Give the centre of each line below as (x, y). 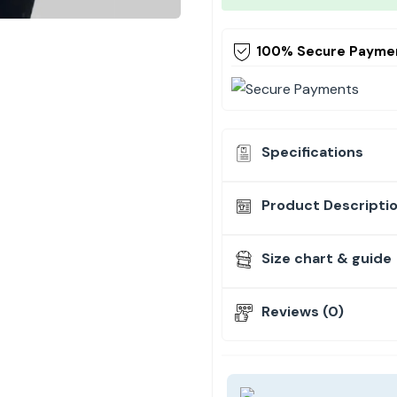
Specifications (311, 152)
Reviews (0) (301, 311)
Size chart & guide (325, 258)
